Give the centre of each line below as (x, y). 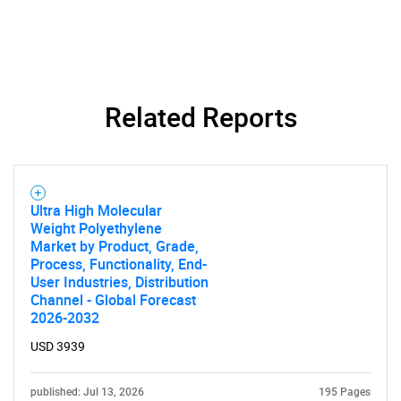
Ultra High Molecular (96, 210)
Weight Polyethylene (96, 228)
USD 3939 (58, 346)
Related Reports (200, 117)
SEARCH (200, 356)
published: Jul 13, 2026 (87, 392)
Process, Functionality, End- (119, 264)
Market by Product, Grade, (115, 246)
